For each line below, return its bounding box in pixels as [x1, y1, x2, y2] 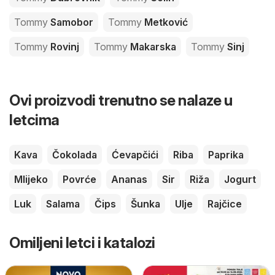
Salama [46, 197, 80, 210]
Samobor [48, 15, 93, 28]
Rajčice [207, 197, 242, 210]
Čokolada [52, 148, 97, 161]
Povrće [63, 172, 96, 185]
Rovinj [48, 40, 79, 53]
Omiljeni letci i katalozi [9, 233, 155, 252]
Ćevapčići [112, 148, 158, 161]
